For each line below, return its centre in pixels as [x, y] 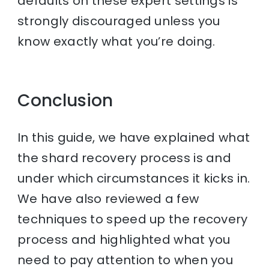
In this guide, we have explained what [134, 138]
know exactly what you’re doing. [116, 42]
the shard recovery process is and [125, 158]
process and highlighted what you [124, 240]
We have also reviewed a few [108, 199]
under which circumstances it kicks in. [134, 179]
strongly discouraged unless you [119, 21]
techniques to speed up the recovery [133, 219]
